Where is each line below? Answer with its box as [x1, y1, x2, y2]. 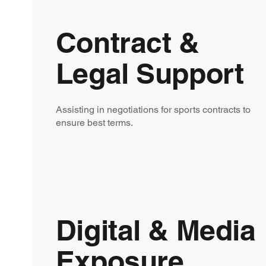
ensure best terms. [55, 116, 133, 128]
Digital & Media [55, 213, 256, 247]
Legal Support [55, 56, 244, 90]
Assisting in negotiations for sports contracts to [55, 103, 251, 115]
